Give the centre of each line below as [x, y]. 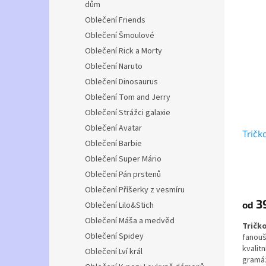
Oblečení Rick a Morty [123, 51]
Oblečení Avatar [113, 128]
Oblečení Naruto [114, 66]
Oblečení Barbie [113, 144]
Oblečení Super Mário [123, 159]
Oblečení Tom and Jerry [128, 97]
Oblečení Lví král [114, 252]
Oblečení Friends [115, 20]
